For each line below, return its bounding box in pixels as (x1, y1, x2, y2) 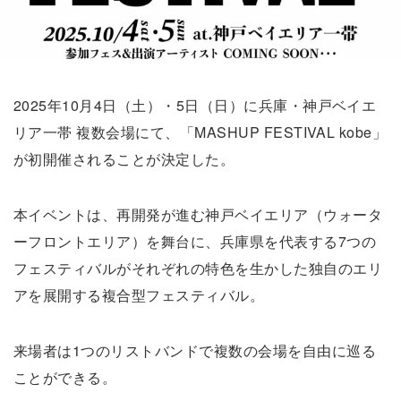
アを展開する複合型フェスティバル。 (13, 284, 265, 305)
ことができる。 (13, 366, 117, 388)
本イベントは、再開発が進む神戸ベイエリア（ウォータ (13, 203, 382, 225)
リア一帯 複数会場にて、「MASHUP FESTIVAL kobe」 (13, 121, 388, 142)
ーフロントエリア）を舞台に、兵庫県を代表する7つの (13, 230, 376, 252)
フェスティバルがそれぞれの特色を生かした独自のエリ (13, 257, 382, 278)
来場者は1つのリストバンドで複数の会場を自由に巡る (13, 339, 377, 361)
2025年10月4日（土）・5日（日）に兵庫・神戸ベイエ (13, 94, 377, 115)
